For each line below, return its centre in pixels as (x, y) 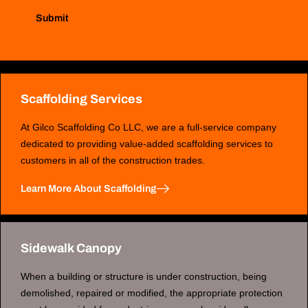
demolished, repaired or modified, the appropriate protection (151, 293)
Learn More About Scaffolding (88, 189)
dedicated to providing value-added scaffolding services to (146, 144)
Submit (53, 18)
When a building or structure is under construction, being (143, 276)
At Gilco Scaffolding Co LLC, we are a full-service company (148, 128)
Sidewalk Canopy (71, 248)
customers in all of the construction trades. (112, 161)
